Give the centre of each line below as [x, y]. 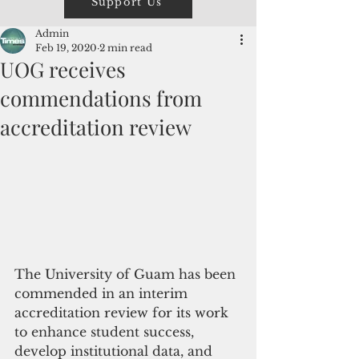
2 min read [126, 48]
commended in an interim [103, 293]
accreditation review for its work [123, 312]
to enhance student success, [106, 331]
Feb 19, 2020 [66, 48]
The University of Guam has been [127, 274]
